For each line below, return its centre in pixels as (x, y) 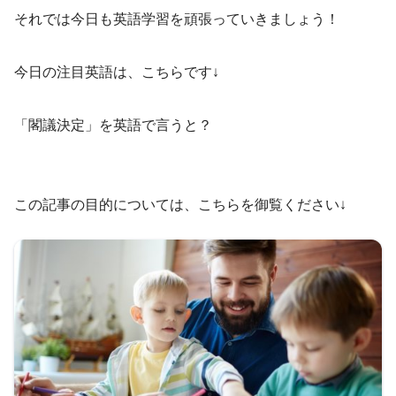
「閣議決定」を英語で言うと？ (113, 126)
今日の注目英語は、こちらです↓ (117, 72)
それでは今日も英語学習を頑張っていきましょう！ (177, 19)
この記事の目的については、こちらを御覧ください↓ (180, 205)
